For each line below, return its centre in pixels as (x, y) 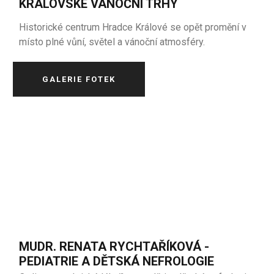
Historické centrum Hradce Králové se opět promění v (133, 27)
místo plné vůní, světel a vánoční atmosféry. (112, 42)
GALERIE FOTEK (79, 79)
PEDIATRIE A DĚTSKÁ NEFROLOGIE (117, 261)
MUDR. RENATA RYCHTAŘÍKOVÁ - (114, 246)
